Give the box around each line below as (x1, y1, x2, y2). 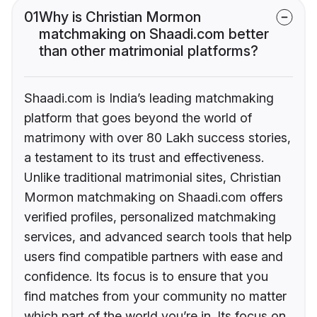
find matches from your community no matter (24, 288, 287, 304)
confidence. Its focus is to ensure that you (24, 268, 268, 284)
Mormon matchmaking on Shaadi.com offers (24, 189, 283, 204)
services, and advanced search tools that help (24, 229, 292, 244)
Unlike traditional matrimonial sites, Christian (24, 169, 281, 185)
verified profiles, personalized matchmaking (24, 209, 276, 224)
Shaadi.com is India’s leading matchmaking (24, 90, 274, 105)
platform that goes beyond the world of (24, 110, 252, 125)
